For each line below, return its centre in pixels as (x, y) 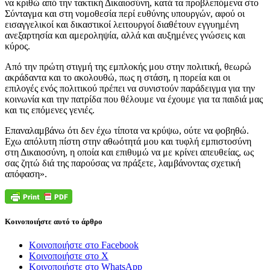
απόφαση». (26, 174)
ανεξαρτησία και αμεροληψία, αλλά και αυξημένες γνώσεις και (125, 35)
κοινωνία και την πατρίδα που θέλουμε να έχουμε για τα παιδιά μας (134, 99)
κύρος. (17, 46)
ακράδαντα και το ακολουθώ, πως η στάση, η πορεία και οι (118, 77)
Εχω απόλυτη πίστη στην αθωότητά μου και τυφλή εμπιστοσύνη (128, 141)
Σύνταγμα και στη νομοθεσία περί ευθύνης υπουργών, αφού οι (125, 13)
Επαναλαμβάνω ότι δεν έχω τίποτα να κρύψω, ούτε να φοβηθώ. (127, 130)
